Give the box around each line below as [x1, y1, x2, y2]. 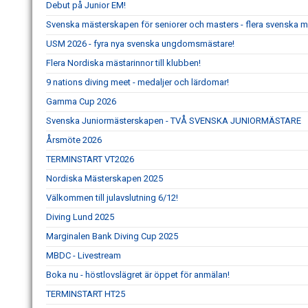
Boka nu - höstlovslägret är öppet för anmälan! [46, 269, 230, 280]
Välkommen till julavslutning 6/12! [46, 192, 178, 203]
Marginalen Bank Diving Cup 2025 [46, 231, 178, 241]
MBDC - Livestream [46, 250, 121, 261]
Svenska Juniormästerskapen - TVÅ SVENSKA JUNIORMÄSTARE [46, 115, 301, 126]
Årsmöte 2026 [46, 135, 102, 145]
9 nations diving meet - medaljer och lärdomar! [46, 77, 229, 87]
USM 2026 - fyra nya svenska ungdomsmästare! [46, 38, 234, 49]
